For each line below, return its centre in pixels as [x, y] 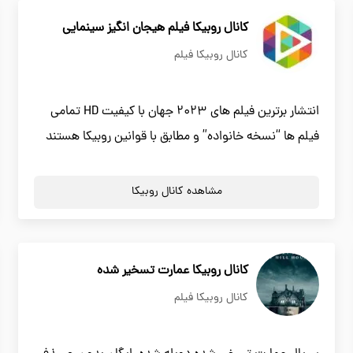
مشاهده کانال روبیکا [176, 192]
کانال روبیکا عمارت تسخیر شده [172, 271]
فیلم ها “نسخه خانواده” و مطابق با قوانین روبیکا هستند [182, 137]
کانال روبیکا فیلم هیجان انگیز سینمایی [155, 28]
